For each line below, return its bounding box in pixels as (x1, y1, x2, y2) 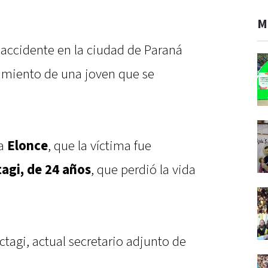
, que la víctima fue (48, 137, 151, 156)
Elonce (7, 137, 48, 156)
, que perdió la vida (91, 161, 196, 179)
